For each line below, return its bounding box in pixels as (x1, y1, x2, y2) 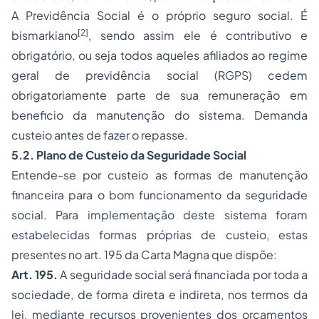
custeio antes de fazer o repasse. (11, 127, 188, 142)
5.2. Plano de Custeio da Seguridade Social (11, 147, 246, 162)
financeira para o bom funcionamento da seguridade (11, 187, 308, 202)
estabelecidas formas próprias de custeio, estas (11, 227, 308, 242)
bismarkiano (11, 28, 78, 43)
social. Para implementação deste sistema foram (11, 207, 308, 222)
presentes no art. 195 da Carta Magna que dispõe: (11, 247, 277, 262)
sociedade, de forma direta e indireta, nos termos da (11, 287, 308, 302)
